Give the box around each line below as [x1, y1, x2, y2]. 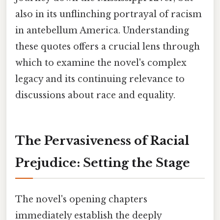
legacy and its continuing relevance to [15, 73, 185, 84]
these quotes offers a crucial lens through [15, 41, 200, 52]
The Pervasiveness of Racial [15, 133, 189, 148]
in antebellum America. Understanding [15, 25, 189, 36]
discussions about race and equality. [15, 89, 175, 101]
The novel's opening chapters [15, 193, 147, 205]
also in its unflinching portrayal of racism [15, 8, 202, 20]
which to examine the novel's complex [15, 57, 187, 68]
